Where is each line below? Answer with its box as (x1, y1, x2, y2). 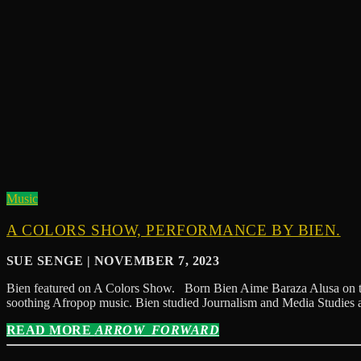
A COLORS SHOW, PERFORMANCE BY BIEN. (6, 221, 341, 239)
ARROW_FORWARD (94, 323, 220, 338)
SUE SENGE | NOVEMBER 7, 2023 (6, 254, 220, 268)
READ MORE (6, 323, 95, 338)
